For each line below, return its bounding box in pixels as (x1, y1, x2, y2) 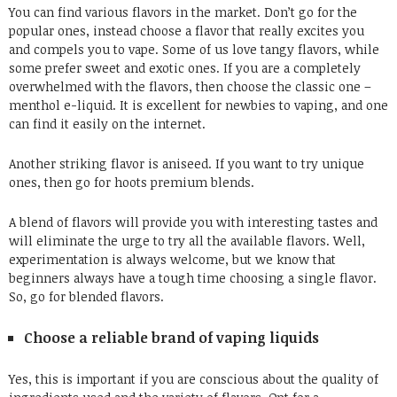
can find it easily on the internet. (9, 115, 209, 133)
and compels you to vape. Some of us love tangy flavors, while (9, 41, 379, 58)
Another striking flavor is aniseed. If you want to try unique (9, 155, 364, 173)
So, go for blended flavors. (9, 288, 167, 306)
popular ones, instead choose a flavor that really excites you (9, 22, 364, 40)
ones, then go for (9, 174, 114, 191)
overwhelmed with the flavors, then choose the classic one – (9, 78, 371, 96)
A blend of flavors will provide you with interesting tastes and (9, 214, 378, 231)
